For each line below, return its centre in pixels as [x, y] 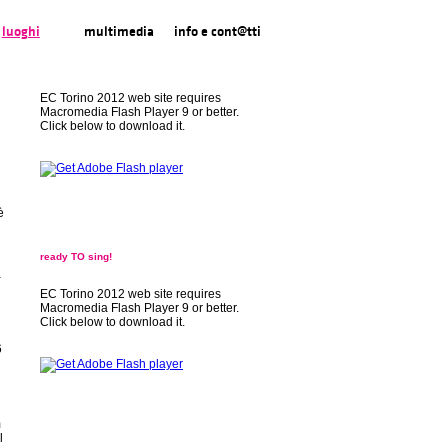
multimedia [119, 31]
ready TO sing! [76, 256]
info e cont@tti [217, 31]
